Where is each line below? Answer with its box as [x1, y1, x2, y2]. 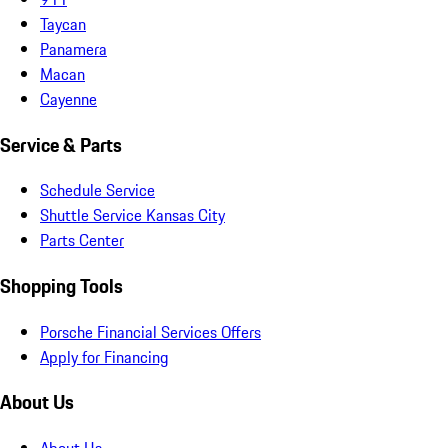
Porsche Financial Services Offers [40, 319, 261, 344]
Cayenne [40, 86, 97, 111]
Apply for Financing [40, 344, 169, 369]
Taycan [40, 11, 86, 36]
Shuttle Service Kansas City [40, 203, 225, 228]
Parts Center [40, 228, 124, 253]
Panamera [40, 36, 107, 61]
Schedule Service [40, 178, 155, 203]
